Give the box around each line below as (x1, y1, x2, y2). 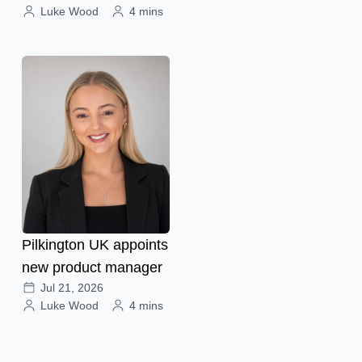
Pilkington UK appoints (22, 237, 168, 254)
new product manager (22, 259, 162, 276)
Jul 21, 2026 (40, 281, 103, 295)
